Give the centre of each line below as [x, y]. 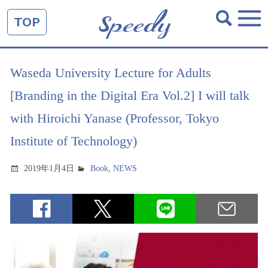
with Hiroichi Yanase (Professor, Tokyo [115, 118]
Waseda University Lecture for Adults [111, 73]
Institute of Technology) [74, 141]
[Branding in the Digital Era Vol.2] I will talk [130, 95]
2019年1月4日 [49, 168]
